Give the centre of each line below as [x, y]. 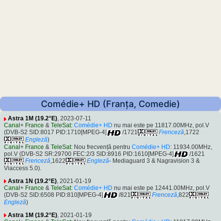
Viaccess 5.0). [23, 168]
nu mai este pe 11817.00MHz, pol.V [161, 126]
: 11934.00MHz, [191, 147]
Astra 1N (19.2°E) [32, 181]
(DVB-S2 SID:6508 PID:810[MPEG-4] [54, 195]
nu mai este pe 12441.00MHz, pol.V [161, 188]
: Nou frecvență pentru [101, 147]
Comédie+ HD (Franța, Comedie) [110, 104]
